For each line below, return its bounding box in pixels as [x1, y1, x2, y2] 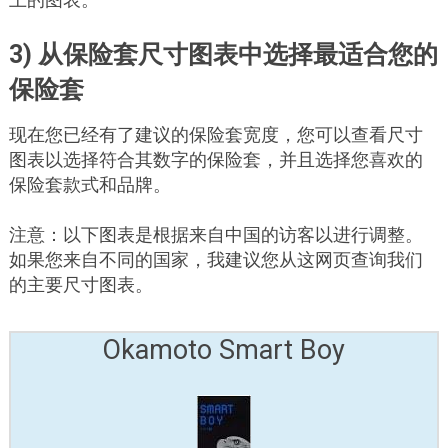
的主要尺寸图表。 [8, 274, 153, 295]
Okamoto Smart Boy [102, 334, 346, 366]
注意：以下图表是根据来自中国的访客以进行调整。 [8, 224, 423, 245]
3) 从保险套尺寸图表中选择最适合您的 [8, 40, 438, 69]
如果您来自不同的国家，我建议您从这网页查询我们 [8, 249, 423, 270]
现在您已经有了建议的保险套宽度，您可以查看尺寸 [8, 124, 423, 145]
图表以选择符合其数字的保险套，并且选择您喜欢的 [8, 149, 423, 170]
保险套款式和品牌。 [8, 174, 171, 195]
